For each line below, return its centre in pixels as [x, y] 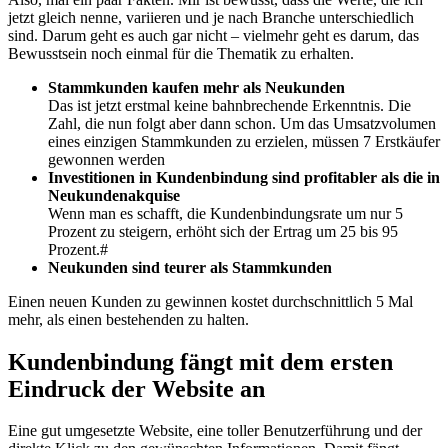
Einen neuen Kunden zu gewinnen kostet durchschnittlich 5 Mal [210, 301]
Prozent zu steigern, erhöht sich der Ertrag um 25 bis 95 [223, 231]
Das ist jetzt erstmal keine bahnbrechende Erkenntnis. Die [229, 105]
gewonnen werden [106, 159]
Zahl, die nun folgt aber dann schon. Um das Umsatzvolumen [242, 123]
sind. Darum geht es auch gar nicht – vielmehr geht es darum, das [213, 35]
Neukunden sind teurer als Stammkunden [190, 267]
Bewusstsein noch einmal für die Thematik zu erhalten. [181, 53]
